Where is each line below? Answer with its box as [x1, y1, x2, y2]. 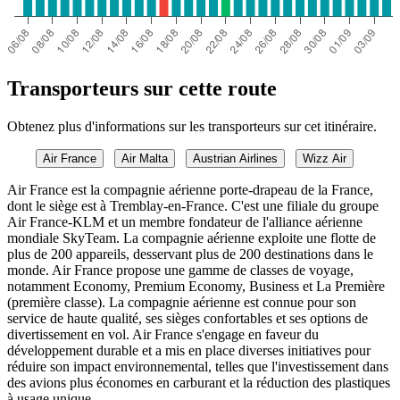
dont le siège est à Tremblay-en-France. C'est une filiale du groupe [7, 197, 379, 213]
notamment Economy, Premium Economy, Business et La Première [7, 278, 385, 294]
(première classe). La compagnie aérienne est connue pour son [7, 294, 356, 310]
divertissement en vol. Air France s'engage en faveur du [7, 326, 319, 342]
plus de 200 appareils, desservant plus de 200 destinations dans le [7, 246, 373, 262]
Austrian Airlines [193, 151, 278, 165]
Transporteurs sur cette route [7, 76, 277, 100]
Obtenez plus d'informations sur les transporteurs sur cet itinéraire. [7, 118, 377, 134]
